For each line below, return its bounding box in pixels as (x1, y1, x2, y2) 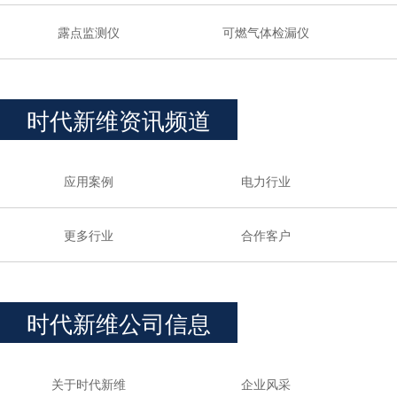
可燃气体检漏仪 (222, 23, 309, 41)
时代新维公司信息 (27, 306, 211, 339)
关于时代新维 (51, 375, 126, 393)
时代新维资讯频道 (27, 103, 211, 136)
